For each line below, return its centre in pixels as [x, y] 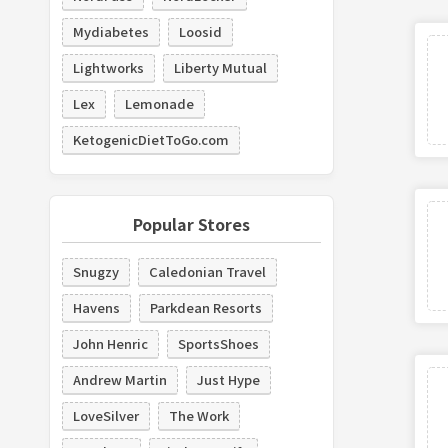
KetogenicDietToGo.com [150, 139]
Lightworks [108, 67]
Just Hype [228, 379]
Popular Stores [191, 223]
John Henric [110, 343]
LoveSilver [105, 415]
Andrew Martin [119, 379]
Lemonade [159, 103]
